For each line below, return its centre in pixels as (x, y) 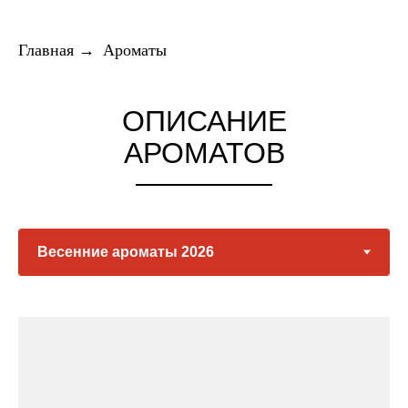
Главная (46, 50)
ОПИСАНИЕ (204, 121)
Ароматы (135, 50)
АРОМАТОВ (204, 153)
